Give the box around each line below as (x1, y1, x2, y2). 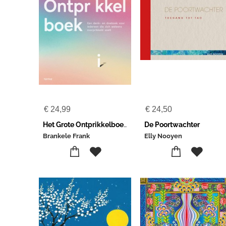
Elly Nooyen (144, 132, 183, 140)
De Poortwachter (144, 121, 200, 129)
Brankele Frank (42, 132, 90, 140)
